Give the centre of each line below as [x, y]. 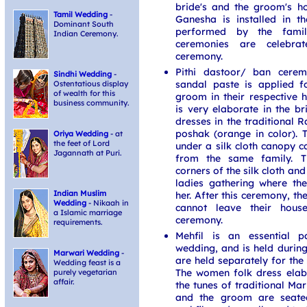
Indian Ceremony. [86, 34]
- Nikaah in [109, 203]
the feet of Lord [82, 143]
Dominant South [84, 24]
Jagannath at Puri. [88, 153]
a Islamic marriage [88, 212]
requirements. [78, 222]
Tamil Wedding [81, 14]
